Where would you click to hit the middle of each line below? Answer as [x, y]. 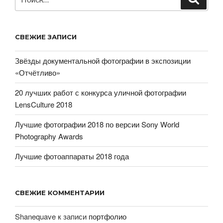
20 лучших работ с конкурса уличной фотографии [101, 92]
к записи [72, 216]
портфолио [108, 216]
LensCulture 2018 [44, 104]
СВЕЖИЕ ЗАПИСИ [46, 37]
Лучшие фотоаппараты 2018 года [72, 156]
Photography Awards [49, 136]
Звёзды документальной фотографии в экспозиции [103, 60]
